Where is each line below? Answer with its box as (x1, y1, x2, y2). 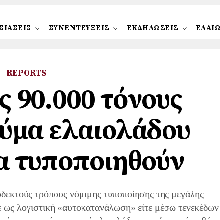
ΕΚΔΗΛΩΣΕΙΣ (126, 24, 179, 33)
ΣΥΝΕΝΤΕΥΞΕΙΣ (48, 24, 110, 33)
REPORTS (6, 67, 47, 79)
